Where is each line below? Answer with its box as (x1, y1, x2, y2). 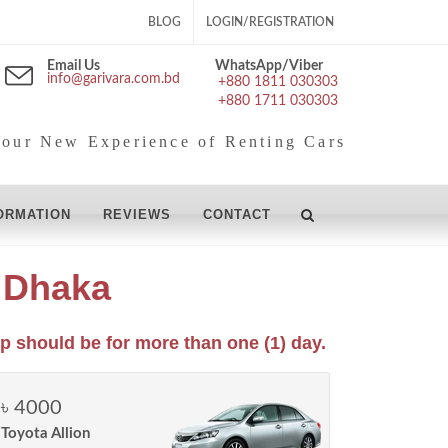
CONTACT (203, 207, 271, 222)
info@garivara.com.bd (47, 72, 180, 86)
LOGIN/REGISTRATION (206, 16, 334, 28)
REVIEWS (103, 207, 171, 222)
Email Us (47, 59, 100, 73)
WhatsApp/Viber (215, 59, 323, 73)
